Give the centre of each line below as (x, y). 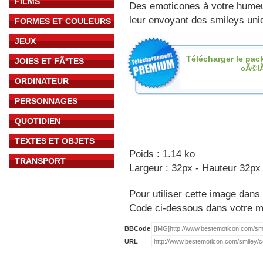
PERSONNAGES (46, 101)
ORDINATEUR (42, 81)
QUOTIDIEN (38, 121)
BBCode (137, 228)
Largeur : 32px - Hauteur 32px (195, 168)
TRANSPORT (40, 161)
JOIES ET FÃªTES (49, 61)
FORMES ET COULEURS (63, 21)
